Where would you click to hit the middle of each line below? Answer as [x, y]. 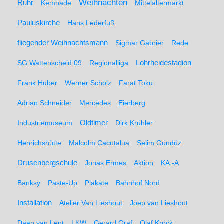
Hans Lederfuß [91, 23]
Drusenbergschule [47, 163]
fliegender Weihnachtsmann [63, 43]
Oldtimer [94, 123]
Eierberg [132, 103]
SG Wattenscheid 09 [50, 63]
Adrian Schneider [45, 103]
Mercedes [95, 103]
